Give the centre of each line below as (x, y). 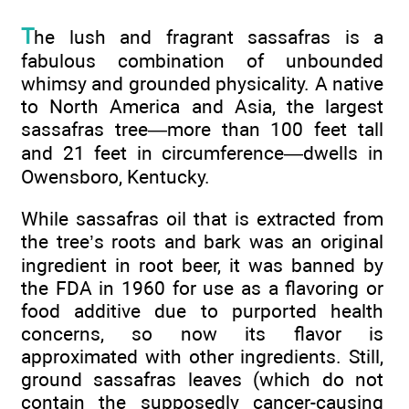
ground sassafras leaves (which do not (202, 380)
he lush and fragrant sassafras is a (209, 37)
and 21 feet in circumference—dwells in (202, 152)
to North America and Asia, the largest (202, 106)
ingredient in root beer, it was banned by (202, 266)
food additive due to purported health (202, 311)
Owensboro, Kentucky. (115, 176)
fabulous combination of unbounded (202, 60)
